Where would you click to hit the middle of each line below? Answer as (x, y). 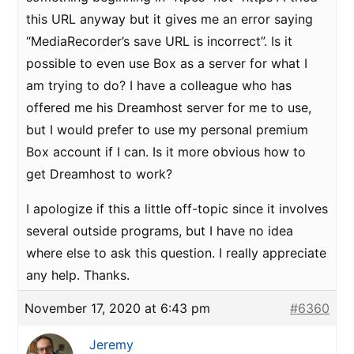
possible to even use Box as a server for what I (167, 63)
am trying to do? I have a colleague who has (159, 85)
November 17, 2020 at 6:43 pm (117, 308)
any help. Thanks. (78, 275)
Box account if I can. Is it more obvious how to (166, 152)
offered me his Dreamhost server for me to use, (169, 107)
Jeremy (111, 345)
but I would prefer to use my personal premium (167, 130)
